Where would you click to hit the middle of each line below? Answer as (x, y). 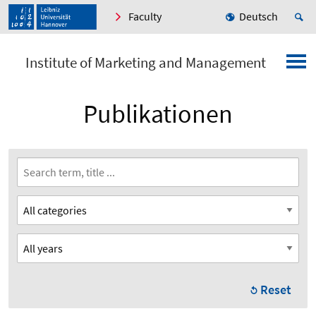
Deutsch (259, 17)
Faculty (145, 17)
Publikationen (158, 114)
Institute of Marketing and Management (146, 63)
